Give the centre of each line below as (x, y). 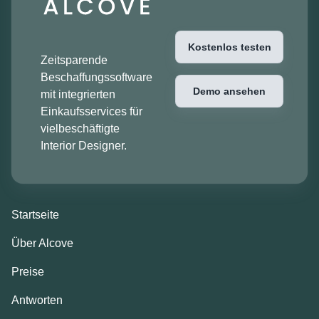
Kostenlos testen (229, 47)
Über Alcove (42, 243)
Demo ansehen (229, 91)
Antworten (37, 300)
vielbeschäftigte (80, 128)
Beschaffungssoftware (96, 77)
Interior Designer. (84, 145)
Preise (28, 271)
